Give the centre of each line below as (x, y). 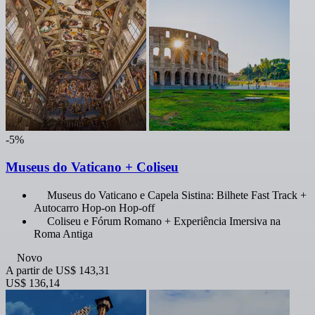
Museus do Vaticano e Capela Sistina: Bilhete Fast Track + (177, 195)
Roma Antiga (63, 233)
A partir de (29, 270)
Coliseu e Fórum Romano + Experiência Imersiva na (164, 221)
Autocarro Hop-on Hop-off (94, 207)
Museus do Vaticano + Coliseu (92, 167)
